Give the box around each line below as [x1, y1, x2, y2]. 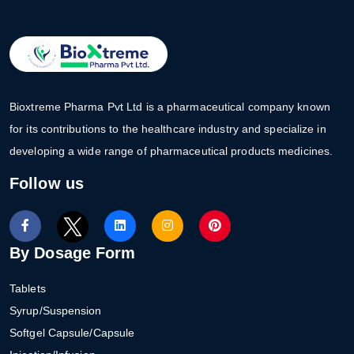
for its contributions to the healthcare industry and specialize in [9, 122, 326, 135]
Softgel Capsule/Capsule [9, 326, 135, 339]
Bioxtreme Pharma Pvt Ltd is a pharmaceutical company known [9, 100, 330, 113]
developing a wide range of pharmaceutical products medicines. [9, 145, 333, 157]
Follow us [9, 175, 84, 192]
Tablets [9, 281, 46, 295]
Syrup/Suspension [9, 303, 102, 317]
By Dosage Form [9, 243, 136, 262]
